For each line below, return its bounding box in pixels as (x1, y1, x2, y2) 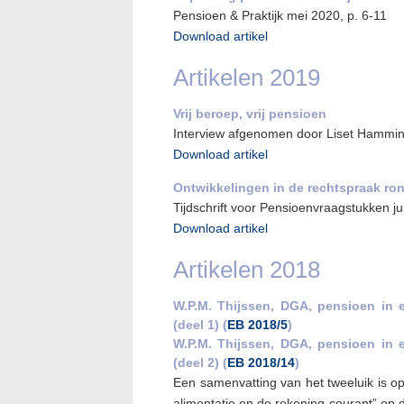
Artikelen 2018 (173, 256, 320, 283)
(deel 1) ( (173, 317, 227, 332)
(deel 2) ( (173, 355, 227, 370)
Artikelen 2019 (173, 64, 320, 91)
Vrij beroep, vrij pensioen (173, 106, 326, 121)
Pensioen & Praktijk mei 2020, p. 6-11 (173, 8, 387, 23)
